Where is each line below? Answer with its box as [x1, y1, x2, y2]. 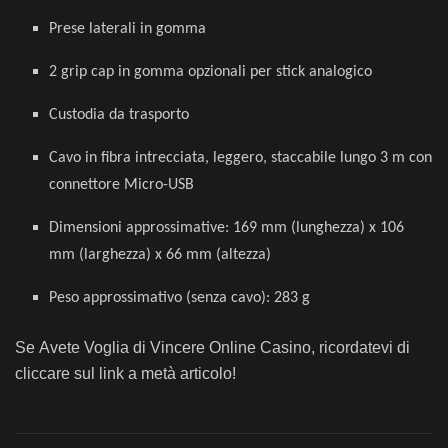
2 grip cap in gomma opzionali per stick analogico [49, 63, 373, 80]
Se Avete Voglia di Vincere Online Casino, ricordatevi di [15, 338, 410, 356]
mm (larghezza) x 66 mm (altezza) [49, 246, 272, 263]
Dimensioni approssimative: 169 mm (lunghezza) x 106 [49, 219, 405, 236]
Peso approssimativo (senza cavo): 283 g [49, 289, 311, 306]
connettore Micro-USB [49, 176, 195, 193]
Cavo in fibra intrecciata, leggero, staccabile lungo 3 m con [49, 149, 433, 166]
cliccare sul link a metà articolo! [15, 364, 236, 382]
